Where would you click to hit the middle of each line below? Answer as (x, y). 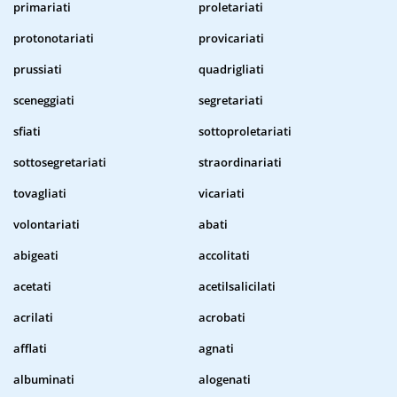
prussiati (38, 70)
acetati (32, 287)
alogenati (225, 380)
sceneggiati (44, 101)
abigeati (36, 256)
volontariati (47, 225)
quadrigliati (231, 70)
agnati (216, 349)
